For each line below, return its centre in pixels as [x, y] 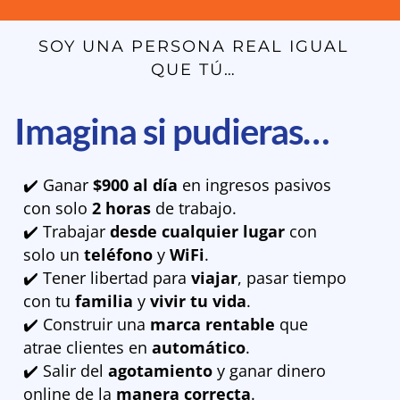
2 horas [121, 208]
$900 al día [135, 184]
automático [199, 347]
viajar [214, 277]
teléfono [118, 254]
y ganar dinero [269, 370]
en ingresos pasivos [254, 184]
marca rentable [212, 324]
